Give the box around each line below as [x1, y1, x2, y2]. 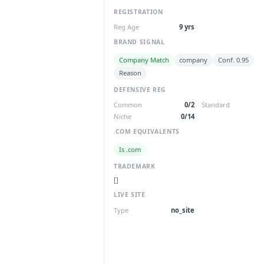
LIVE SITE [114, 190, 146, 199]
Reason [118, 68, 141, 78]
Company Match [118, 55, 169, 64]
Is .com [118, 145, 141, 154]
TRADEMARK [114, 161, 156, 170]
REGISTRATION [114, 7, 163, 16]
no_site [171, 205, 194, 214]
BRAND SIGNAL [114, 37, 165, 46]
